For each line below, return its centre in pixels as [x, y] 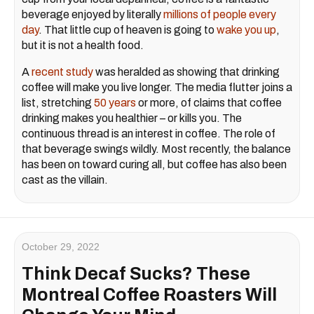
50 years [115, 102]
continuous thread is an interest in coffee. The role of [149, 133]
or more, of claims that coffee [209, 102]
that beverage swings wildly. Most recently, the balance [156, 149]
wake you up [246, 29]
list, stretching [58, 102]
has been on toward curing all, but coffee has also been [154, 164]
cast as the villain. [65, 179]
